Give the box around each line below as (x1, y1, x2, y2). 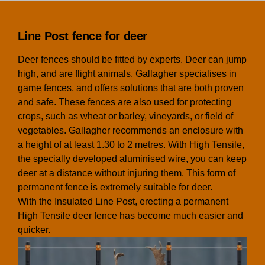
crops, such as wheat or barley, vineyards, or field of (17, 111, 233, 121)
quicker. (17, 224, 50, 235)
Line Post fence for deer (17, 29, 147, 43)
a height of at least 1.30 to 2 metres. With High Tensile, (17, 139, 244, 150)
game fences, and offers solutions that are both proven (17, 82, 244, 93)
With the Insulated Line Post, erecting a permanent (17, 196, 228, 206)
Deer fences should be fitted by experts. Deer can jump (17, 54, 247, 64)
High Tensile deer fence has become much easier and (17, 210, 243, 221)
